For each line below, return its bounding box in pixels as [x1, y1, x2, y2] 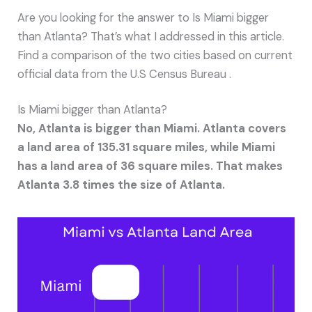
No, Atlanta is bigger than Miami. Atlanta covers [17, 121, 287, 136]
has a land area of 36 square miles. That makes [17, 159, 283, 174]
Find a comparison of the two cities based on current [17, 47, 293, 63]
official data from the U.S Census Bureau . [17, 66, 232, 81]
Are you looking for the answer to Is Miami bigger [17, 10, 270, 25]
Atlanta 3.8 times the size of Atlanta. [17, 178, 226, 193]
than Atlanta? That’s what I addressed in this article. [17, 29, 285, 44]
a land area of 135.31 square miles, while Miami [17, 140, 276, 155]
